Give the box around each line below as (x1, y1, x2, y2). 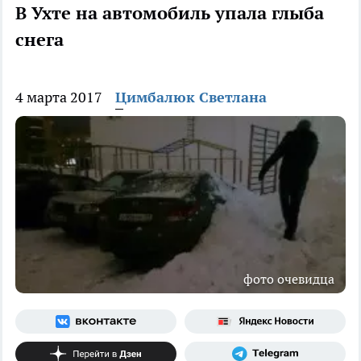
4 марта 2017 (15, 88, 102, 107)
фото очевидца (243, 271, 334, 288)
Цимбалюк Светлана (115, 88, 267, 107)
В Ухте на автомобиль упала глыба (15, 2, 324, 25)
